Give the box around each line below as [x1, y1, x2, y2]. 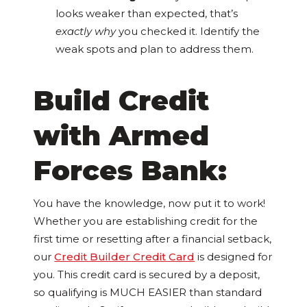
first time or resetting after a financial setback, [34, 232, 272, 246]
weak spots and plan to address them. [56, 42, 254, 56]
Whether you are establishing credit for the [34, 214, 258, 228]
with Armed [34, 119, 210, 153]
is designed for [195, 250, 273, 264]
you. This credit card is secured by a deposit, [34, 268, 260, 282]
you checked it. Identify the [119, 25, 260, 38]
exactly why [56, 25, 119, 38]
